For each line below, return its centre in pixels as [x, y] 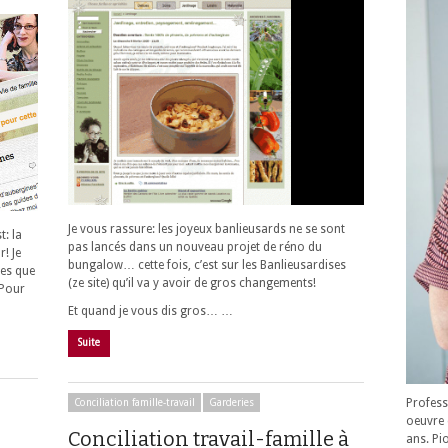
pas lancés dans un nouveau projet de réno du [195, 246]
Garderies [231, 402]
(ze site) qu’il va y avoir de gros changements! [192, 282]
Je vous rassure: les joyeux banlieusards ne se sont [206, 228]
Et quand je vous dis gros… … [150, 310]
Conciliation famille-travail [134, 402]
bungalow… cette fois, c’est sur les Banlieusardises [207, 264]
